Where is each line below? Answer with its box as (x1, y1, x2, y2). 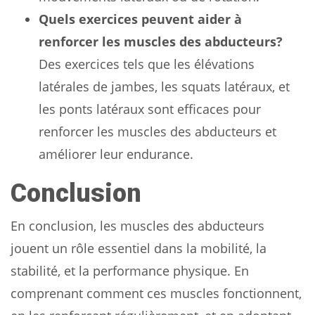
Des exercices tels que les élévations (39, 55, 255, 72)
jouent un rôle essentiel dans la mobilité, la (11, 239, 266, 257)
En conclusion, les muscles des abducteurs (11, 217, 264, 234)
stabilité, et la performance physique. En (11, 262, 249, 279)
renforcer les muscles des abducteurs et (39, 122, 276, 140)
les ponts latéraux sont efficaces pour (39, 100, 261, 117)
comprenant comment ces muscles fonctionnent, (11, 284, 302, 302)
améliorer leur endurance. (39, 145, 193, 162)
